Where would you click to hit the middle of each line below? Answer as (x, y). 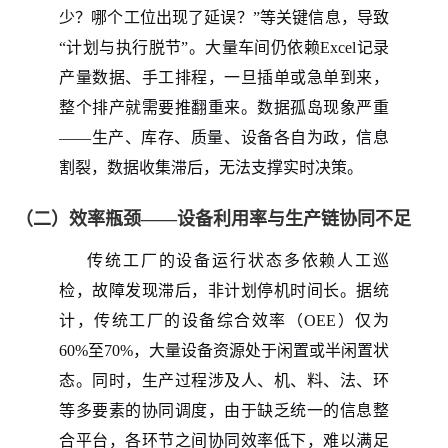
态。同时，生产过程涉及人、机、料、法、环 (224, 380)
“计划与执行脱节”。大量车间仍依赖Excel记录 (224, 47)
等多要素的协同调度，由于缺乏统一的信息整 (224, 410)
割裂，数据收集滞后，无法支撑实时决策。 (211, 167)
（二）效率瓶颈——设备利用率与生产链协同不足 (213, 218)
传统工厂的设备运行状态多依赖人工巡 (238, 260)
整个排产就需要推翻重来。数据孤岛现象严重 (224, 107)
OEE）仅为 (347, 320)
